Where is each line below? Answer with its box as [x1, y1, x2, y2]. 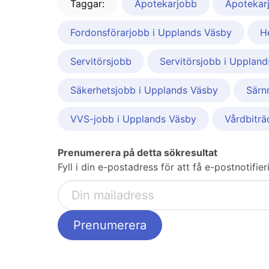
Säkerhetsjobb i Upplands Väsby [70, 84, 218, 97]
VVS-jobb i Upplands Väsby [70, 113, 196, 125]
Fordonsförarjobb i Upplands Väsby [70, 26, 232, 39]
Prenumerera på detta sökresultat [58, 147, 217, 159]
